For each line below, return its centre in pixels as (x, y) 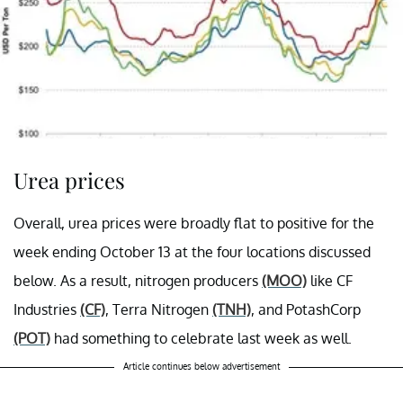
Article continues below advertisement (201, 366)
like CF (330, 280)
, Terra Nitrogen (159, 309)
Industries (47, 309)
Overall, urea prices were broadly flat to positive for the (194, 223)
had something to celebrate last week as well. (201, 338)
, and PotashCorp (306, 309)
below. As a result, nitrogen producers (138, 280)
